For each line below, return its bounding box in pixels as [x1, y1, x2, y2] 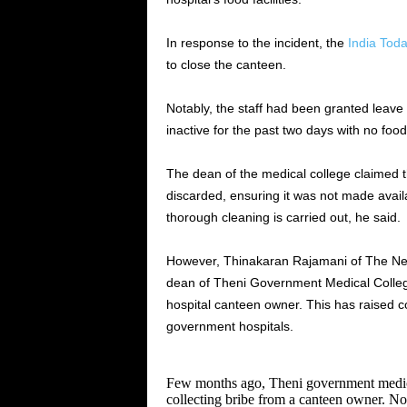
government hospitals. [165, 319, 293, 333]
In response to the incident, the [165, 35, 348, 50]
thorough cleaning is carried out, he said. [165, 210, 401, 224]
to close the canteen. [165, 57, 286, 72]
